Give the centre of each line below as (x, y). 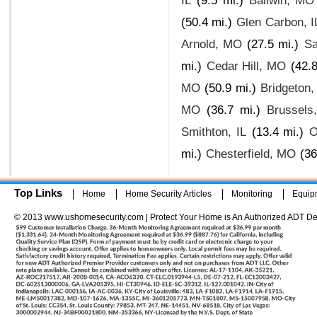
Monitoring (252, 194)
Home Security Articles (168, 194)
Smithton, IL (214, 132)
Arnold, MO (212, 44)
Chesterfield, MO (251, 154)
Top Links (38, 193)
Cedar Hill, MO (246, 66)
